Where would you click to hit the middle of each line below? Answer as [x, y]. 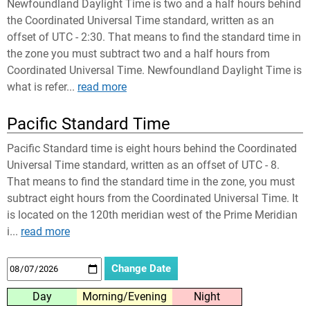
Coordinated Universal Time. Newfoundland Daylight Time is [154, 70]
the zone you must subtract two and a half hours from [138, 54]
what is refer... [42, 87]
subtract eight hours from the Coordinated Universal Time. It [153, 198]
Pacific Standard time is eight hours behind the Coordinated [152, 148]
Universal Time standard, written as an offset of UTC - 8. [143, 165]
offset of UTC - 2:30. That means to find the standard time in [154, 37]
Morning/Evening [125, 296]
